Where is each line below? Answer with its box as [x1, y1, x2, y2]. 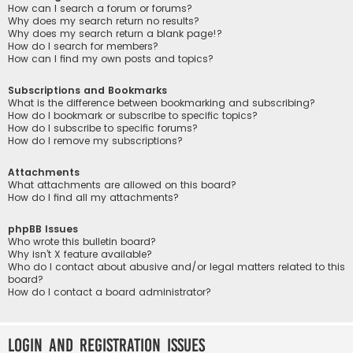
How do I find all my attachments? [8, 191, 179, 205]
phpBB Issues [8, 222, 78, 236]
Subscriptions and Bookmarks [8, 83, 167, 97]
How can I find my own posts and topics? [8, 51, 214, 65]
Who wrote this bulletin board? [8, 235, 156, 249]
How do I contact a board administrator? [8, 285, 211, 299]
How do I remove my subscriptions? [8, 133, 183, 147]
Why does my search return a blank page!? [8, 26, 222, 40]
